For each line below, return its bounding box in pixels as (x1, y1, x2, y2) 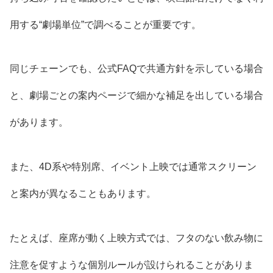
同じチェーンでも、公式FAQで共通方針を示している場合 (10, 63, 263, 74)
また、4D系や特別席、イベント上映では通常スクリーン (10, 161, 257, 172)
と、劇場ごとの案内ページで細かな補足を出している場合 (10, 90, 263, 101)
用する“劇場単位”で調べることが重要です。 (10, 19, 201, 30)
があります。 (10, 117, 68, 128)
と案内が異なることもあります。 (10, 188, 156, 199)
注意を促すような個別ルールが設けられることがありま (10, 259, 253, 270)
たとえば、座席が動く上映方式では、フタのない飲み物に (10, 232, 263, 243)
